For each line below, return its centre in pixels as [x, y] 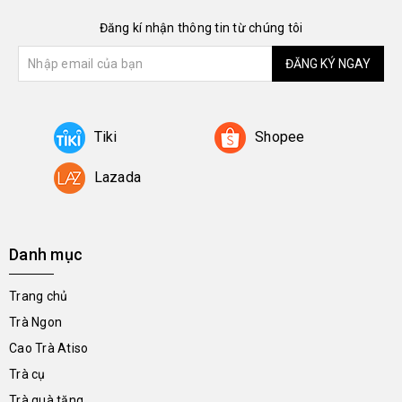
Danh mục [46, 254]
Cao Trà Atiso [49, 348]
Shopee [280, 136]
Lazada [117, 177]
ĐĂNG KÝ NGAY [328, 63]
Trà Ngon [35, 322]
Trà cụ [27, 374]
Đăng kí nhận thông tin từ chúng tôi [201, 28]
